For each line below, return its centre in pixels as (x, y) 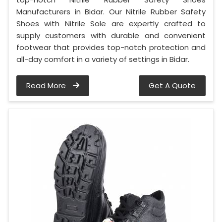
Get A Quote (172, 86)
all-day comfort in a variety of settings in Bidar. (103, 59)
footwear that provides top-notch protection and (111, 48)
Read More (47, 86)
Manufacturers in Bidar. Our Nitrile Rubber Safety (111, 12)
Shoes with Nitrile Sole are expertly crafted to (111, 24)
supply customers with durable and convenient (111, 36)
